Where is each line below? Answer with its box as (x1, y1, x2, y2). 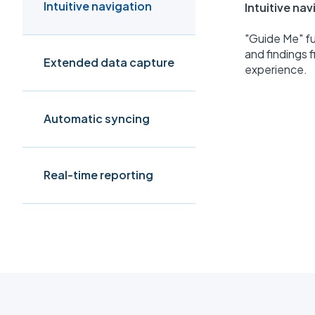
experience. (245, 62, 307, 77)
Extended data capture (44, 55, 174, 70)
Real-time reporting (44, 167, 153, 183)
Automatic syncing (44, 111, 150, 127)
